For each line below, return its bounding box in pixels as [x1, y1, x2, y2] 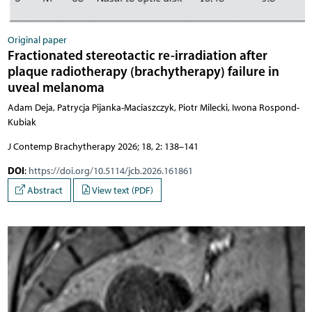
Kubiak [7, 116, 36, 129]
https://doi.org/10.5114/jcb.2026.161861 [28, 165, 193, 178]
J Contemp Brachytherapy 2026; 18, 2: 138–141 [7, 141, 198, 153]
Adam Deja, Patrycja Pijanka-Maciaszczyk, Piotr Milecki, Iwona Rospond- [7, 102, 299, 114]
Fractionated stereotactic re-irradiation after [7, 47, 267, 64]
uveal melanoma [7, 79, 104, 96]
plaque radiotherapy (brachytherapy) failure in [7, 63, 279, 80]
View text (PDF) [91, 184, 153, 196]
